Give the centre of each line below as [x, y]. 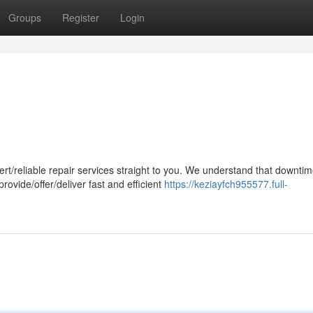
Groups [25, 17]
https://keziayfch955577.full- [226, 184]
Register [81, 17]
